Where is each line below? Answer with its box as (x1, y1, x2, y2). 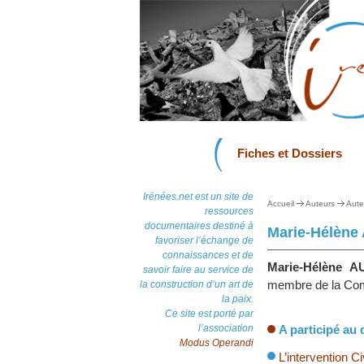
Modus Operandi (180, 337, 253, 349)
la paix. (222, 293, 253, 305)
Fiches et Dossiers (237, 146, 342, 160)
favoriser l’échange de (155, 235, 253, 246)
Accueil (267, 199, 294, 208)
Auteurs (305, 199, 335, 208)
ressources (205, 206, 253, 217)
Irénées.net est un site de (143, 191, 253, 202)
